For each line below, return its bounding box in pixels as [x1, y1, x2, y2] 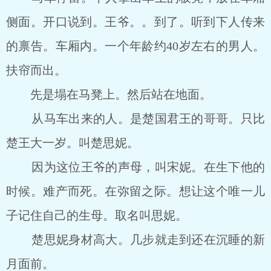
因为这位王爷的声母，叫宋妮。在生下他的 [6, 160, 265, 174]
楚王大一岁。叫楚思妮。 [6, 136, 139, 149]
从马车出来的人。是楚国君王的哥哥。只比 [6, 112, 265, 125]
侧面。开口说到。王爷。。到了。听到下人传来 [6, 15, 265, 28]
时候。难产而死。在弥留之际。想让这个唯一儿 [6, 184, 265, 198]
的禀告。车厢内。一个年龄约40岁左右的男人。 [6, 39, 265, 53]
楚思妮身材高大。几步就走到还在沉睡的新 [6, 233, 265, 246]
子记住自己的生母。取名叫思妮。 [6, 209, 188, 222]
